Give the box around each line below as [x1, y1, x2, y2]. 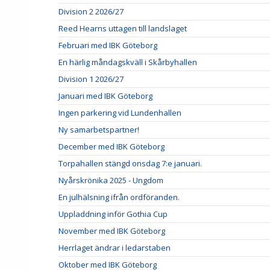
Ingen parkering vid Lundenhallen [58, 107, 181, 118]
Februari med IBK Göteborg [58, 39, 157, 51]
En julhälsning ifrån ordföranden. [58, 191, 180, 202]
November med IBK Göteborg [58, 225, 165, 236]
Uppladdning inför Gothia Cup [58, 208, 168, 219]
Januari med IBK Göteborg [58, 90, 152, 101]
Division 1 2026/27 [58, 73, 124, 84]
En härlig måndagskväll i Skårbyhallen [58, 56, 197, 67]
